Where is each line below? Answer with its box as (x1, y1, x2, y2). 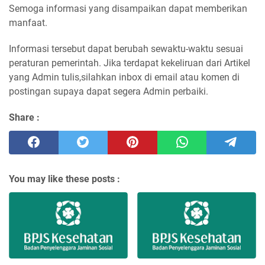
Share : (9, 111, 40, 123)
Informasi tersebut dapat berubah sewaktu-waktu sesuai (9, 43, 243, 54)
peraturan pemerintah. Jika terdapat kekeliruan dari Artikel (9, 57, 250, 69)
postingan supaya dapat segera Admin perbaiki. (9, 85, 208, 97)
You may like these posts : (9, 173, 120, 185)
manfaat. (9, 17, 47, 28)
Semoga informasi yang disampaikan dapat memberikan (9, 2, 247, 14)
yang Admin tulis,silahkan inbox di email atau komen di (9, 71, 240, 83)
